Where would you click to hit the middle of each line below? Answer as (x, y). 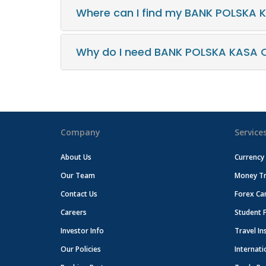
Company (80, 132)
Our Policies (81, 249)
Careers (74, 212)
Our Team (78, 175)
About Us (76, 157)
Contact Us (79, 194)
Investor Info (82, 231)
